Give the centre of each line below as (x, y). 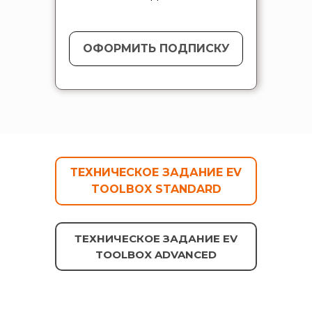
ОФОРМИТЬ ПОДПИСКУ (156, 48)
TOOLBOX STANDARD (156, 189)
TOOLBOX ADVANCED (156, 254)
